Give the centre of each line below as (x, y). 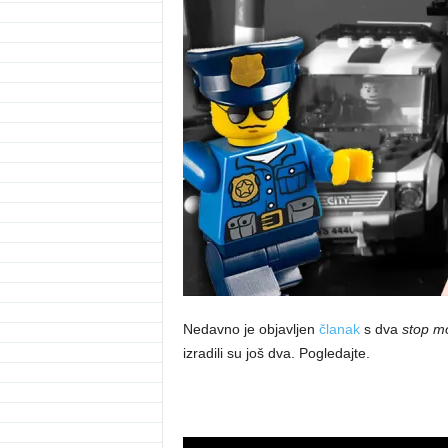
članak (339, 329)
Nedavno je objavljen (250, 329)
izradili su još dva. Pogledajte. (276, 353)
